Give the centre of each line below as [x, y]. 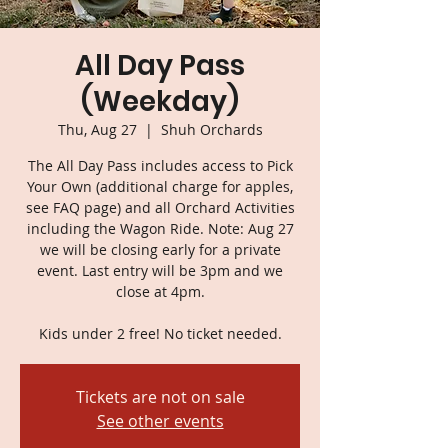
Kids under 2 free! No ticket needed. [160, 333]
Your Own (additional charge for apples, [160, 186]
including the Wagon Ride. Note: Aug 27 [160, 228]
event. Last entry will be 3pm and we [160, 270]
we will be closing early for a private [160, 249]
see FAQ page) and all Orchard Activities [160, 207]
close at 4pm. [160, 291]
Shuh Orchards [211, 129]
